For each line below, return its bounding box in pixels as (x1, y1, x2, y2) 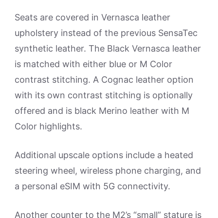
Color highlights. (15, 121, 82, 131)
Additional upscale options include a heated (15, 149, 193, 160)
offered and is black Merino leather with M (15, 105, 189, 116)
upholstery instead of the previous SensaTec (15, 27, 198, 38)
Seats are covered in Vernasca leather (15, 12, 170, 22)
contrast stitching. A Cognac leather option (15, 74, 194, 85)
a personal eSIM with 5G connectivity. (15, 181, 170, 191)
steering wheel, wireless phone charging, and (15, 165, 201, 176)
